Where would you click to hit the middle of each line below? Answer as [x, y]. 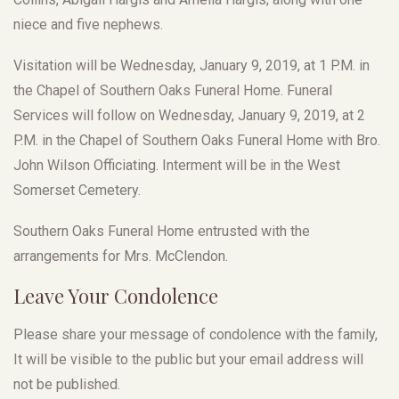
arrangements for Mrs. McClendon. [121, 256]
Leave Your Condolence [116, 295]
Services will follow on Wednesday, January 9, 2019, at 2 [189, 115]
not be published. [67, 384]
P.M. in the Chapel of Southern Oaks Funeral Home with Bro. [197, 140]
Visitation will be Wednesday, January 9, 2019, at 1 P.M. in [191, 65]
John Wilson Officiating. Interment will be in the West [177, 165]
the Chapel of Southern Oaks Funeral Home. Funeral [173, 90]
